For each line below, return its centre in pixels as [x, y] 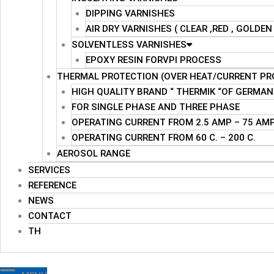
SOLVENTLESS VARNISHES [129, 44]
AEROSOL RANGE [94, 153]
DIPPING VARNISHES [130, 13]
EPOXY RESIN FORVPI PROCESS [154, 60]
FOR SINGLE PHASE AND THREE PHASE [155, 107]
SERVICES [49, 170]
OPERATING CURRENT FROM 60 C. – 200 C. [163, 137]
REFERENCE [52, 185]
